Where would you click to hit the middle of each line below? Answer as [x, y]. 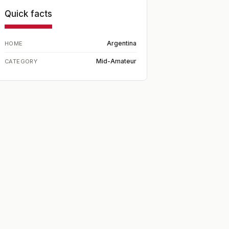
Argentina [122, 43]
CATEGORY [21, 61]
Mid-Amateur [116, 61]
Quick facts [28, 14]
